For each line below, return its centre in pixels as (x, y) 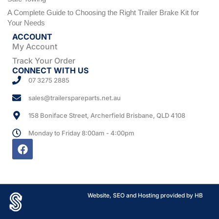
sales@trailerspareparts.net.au (74, 98)
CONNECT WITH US (50, 71)
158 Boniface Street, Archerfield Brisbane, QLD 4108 (107, 116)
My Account (35, 47)
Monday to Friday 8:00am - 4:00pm (81, 133)
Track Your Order (44, 61)
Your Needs (26, 23)
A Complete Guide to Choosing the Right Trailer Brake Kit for (103, 13)
